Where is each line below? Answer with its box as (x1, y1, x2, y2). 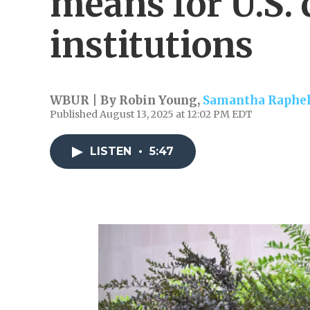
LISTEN (90, 145, 135, 158)
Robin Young (119, 93, 197, 108)
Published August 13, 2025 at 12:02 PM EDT (50, 108, 253, 120)
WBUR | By (50, 93, 119, 108)
